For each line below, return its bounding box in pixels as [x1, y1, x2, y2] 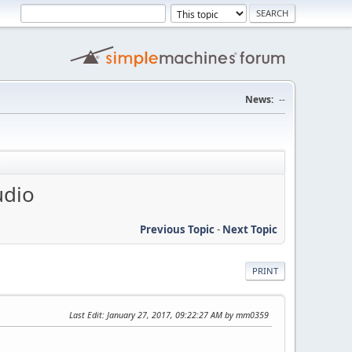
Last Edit [69, 308, 102, 321]
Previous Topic [140, 222, 214, 236]
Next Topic [222, 222, 277, 236]
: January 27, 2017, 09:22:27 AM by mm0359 [102, 308, 269, 321]
